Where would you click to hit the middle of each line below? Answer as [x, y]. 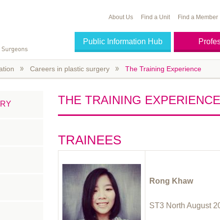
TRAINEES [90, 140]
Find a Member [198, 17]
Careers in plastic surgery [70, 69]
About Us [121, 17]
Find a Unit [155, 17]
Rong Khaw [171, 181]
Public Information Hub [123, 42]
